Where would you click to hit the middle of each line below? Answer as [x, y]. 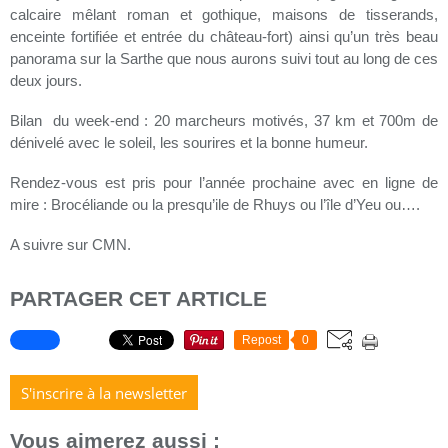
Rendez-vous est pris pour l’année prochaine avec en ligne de [224, 183]
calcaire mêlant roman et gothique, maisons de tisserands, [224, 15]
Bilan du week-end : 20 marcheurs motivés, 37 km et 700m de [224, 121]
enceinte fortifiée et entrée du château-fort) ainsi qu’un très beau [224, 37]
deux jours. [50, 81]
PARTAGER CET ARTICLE [138, 299]
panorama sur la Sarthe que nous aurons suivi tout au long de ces [224, 59]
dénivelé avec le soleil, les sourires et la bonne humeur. [191, 143]
